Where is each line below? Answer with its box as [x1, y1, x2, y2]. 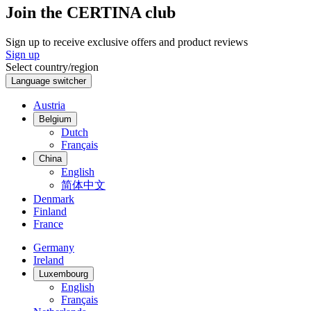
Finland [33, 205, 67, 217]
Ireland [33, 253, 64, 266]
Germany [33, 241, 74, 253]
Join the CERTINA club [6, 3, 176, 22]
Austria [33, 99, 65, 111]
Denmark [33, 192, 74, 205]
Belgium [39, 113, 72, 124]
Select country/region [6, 60, 99, 73]
